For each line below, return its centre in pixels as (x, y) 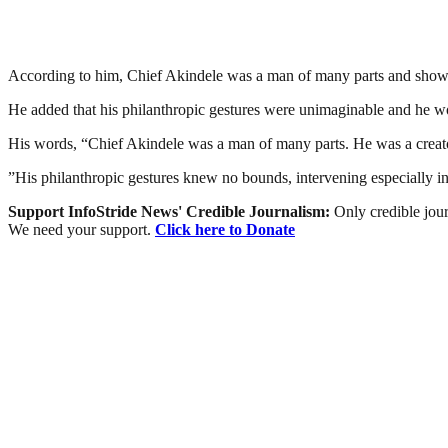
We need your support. (81, 229)
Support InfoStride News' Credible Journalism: (171, 211)
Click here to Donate (225, 229)
